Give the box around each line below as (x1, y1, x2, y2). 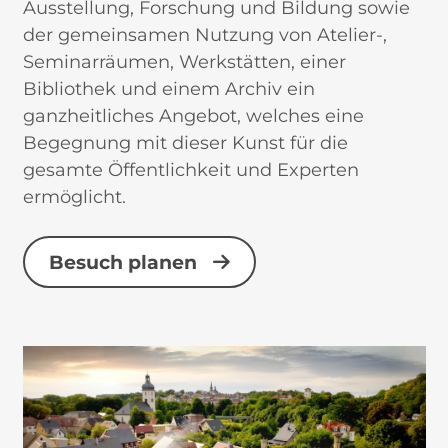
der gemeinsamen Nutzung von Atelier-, (22, 24, 387, 47)
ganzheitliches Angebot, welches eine (22, 105, 364, 128)
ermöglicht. (22, 186, 126, 209)
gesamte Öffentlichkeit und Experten (22, 159, 359, 182)
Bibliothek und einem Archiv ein (22, 78, 315, 101)
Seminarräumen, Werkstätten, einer (22, 51, 346, 74)
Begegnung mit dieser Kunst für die (22, 132, 348, 155)
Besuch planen (48, 250, 197, 275)
